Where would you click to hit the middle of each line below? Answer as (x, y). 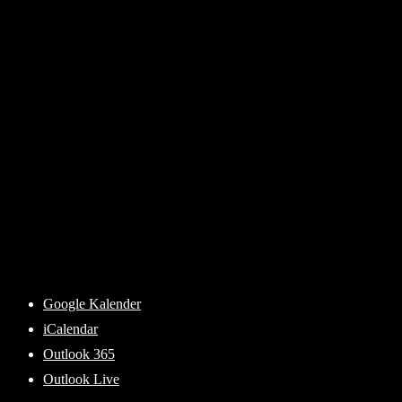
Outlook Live (81, 380)
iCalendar (70, 329)
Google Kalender (92, 304)
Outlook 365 (79, 354)
